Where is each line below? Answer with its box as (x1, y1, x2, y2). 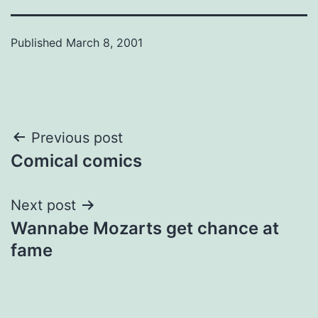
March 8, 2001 (66, 35, 143, 50)
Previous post (31, 128, 123, 146)
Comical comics (11, 150, 142, 171)
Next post (11, 196, 76, 214)
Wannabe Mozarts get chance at (11, 217, 279, 238)
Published (11, 35, 66, 50)
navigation (10, 158, 134, 190)
